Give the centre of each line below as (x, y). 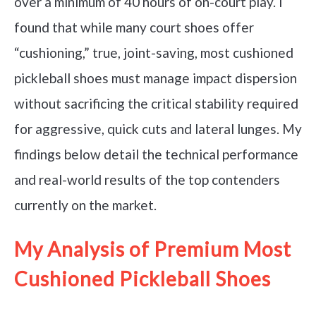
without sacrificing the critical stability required (156, 103)
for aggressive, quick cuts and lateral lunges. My (158, 129)
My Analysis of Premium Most (153, 249)
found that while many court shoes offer (134, 27)
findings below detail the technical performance (156, 154)
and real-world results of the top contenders (147, 180)
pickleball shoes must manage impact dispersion (156, 78)
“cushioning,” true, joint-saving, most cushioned (154, 53)
